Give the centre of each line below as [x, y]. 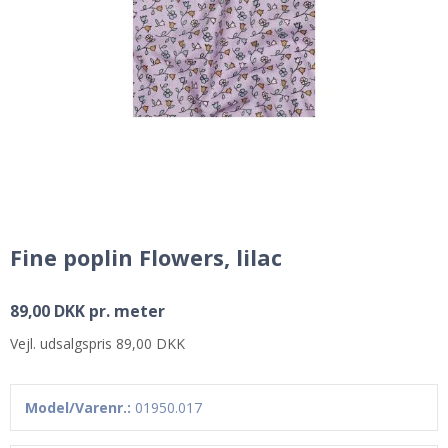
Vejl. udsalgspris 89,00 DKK [97, 343]
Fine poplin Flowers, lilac [146, 257]
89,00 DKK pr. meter [87, 310]
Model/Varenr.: [78, 407]
